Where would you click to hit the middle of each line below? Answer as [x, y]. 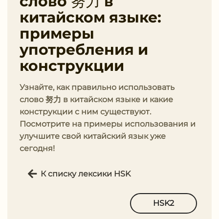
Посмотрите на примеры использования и [108, 124]
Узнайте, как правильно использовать [97, 87]
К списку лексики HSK [86, 174]
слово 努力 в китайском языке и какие [96, 99]
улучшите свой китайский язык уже [93, 136]
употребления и [84, 50]
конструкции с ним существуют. [85, 112]
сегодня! [37, 148]
